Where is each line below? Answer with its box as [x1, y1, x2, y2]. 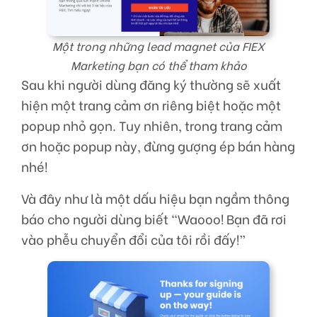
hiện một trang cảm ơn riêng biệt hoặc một [21, 96, 281, 115]
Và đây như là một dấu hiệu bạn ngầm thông [21, 189, 289, 208]
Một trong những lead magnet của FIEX [52, 38, 265, 54]
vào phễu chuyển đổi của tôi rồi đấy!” [21, 230, 246, 249]
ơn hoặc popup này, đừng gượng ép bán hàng [21, 137, 295, 156]
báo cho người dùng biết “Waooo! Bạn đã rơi [21, 209, 287, 229]
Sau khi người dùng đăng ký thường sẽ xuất [21, 75, 281, 94]
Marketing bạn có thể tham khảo [70, 57, 247, 74]
